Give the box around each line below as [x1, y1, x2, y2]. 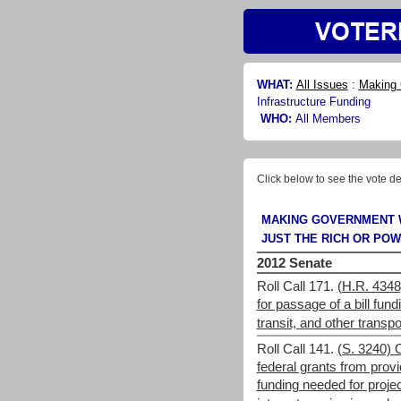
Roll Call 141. [256, 342, 334, 356]
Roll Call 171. [256, 279, 334, 294]
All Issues [295, 78, 348, 91]
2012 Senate [256, 255, 332, 270]
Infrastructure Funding [256, 95, 371, 108]
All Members [294, 112, 361, 125]
